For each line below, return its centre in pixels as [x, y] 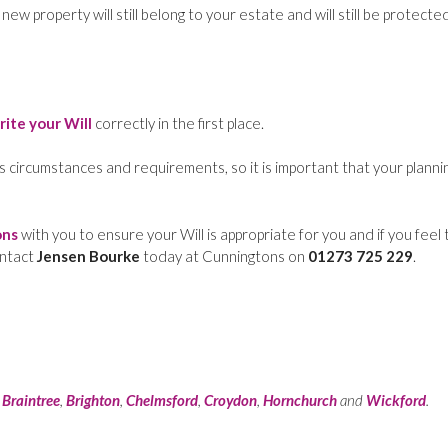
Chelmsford [162, 400]
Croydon [230, 400]
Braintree [31, 400]
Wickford [396, 400]
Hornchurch [300, 400]
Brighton [93, 400]
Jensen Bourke [88, 255]
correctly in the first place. [178, 122]
